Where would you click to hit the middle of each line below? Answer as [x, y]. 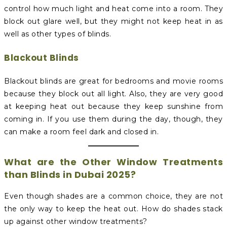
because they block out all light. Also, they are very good [113, 94]
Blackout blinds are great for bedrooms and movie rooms [113, 81]
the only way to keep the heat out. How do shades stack [113, 209]
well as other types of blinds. [58, 34]
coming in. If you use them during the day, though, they [113, 119]
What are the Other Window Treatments [113, 162]
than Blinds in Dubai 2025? [70, 175]
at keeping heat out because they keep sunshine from [113, 107]
